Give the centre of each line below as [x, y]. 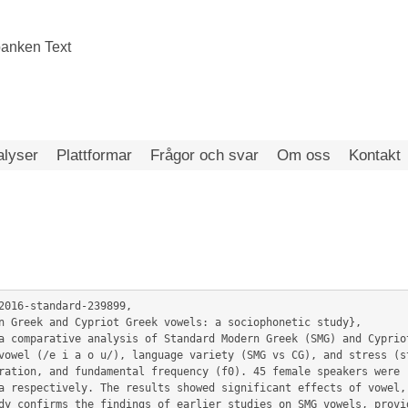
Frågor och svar [204, 155]
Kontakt [375, 155]
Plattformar [94, 155]
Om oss [304, 155]
